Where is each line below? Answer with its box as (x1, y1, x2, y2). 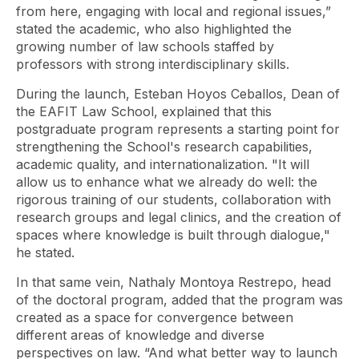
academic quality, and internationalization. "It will (16, 156, 309, 172)
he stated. (16, 244, 75, 260)
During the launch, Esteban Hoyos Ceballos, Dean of (16, 86, 340, 102)
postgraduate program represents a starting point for (16, 121, 340, 137)
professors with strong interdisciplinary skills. (16, 56, 289, 72)
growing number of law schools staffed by (16, 38, 274, 54)
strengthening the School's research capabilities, (16, 139, 313, 155)
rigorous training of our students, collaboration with (16, 192, 331, 208)
